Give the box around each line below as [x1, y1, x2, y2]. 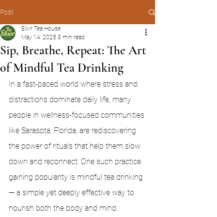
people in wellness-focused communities [9, 110, 146, 120]
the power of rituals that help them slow [9, 141, 142, 151]
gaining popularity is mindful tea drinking [9, 172, 145, 182]
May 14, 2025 [21, 34, 56, 41]
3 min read [58, 34, 85, 41]
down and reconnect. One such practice [9, 157, 143, 166]
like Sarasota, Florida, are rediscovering [9, 126, 138, 135]
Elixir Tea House [21, 25, 61, 32]
